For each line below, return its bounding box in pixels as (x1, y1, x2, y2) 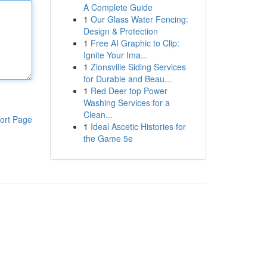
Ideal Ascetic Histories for (90, 120, 186, 132)
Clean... (83, 108, 113, 120)
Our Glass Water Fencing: (90, 13, 188, 25)
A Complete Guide (83, 1, 153, 13)
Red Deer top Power (90, 85, 167, 97)
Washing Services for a (83, 97, 170, 108)
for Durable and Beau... (83, 73, 172, 85)
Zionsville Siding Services (90, 61, 186, 73)
